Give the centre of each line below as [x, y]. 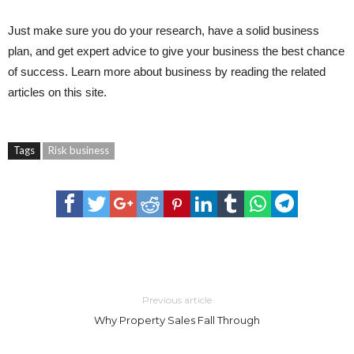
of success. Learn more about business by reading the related [167, 71]
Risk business [79, 150]
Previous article [177, 299]
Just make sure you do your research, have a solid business [164, 30]
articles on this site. [57, 92]
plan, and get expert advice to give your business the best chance [176, 51]
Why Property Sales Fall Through [177, 320]
